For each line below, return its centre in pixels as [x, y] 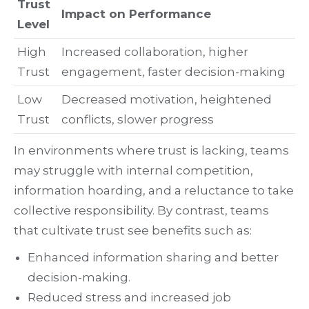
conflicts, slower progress [138, 120]
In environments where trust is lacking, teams [151, 151]
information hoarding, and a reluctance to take [154, 191]
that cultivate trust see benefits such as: [133, 231]
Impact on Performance [136, 14]
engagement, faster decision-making [173, 72]
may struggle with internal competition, [133, 171]
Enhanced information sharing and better [153, 258]
